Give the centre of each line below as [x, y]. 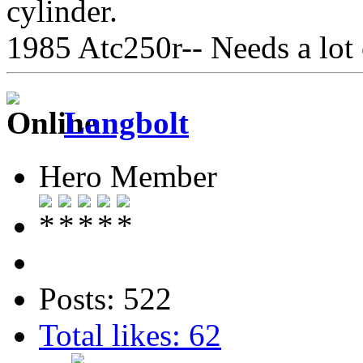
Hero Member [128, 176]
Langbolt [126, 122]
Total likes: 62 [130, 335]
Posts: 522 [105, 299]
